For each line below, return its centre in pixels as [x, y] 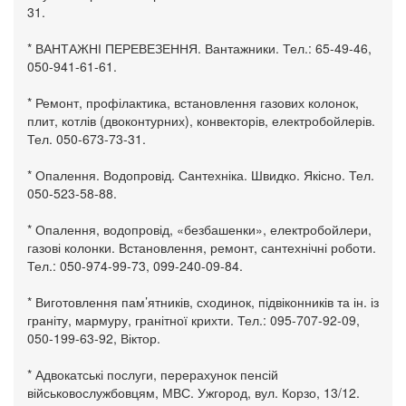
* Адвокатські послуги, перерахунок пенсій [153, 374]
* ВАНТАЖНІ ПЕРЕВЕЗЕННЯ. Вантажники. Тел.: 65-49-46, [199, 48]
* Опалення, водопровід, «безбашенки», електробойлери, [199, 229]
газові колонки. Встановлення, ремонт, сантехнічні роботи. [202, 247]
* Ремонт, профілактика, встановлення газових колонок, [193, 102]
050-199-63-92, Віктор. [94, 338]
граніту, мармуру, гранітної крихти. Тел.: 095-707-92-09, [193, 319]
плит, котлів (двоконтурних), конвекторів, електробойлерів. [201, 120]
